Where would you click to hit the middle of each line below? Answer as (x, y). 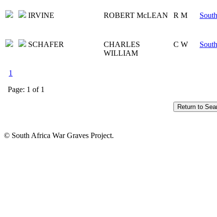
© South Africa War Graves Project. (59, 135)
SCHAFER (46, 44)
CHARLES (122, 44)
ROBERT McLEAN (136, 15)
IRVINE (41, 15)
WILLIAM (121, 53)
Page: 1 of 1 (26, 89)
